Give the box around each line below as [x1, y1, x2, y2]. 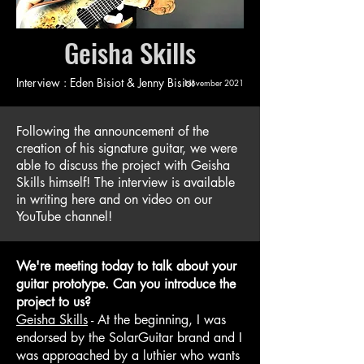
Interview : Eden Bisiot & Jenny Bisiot [16, 74, 194, 90]
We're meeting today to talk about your [16, 257, 236, 275]
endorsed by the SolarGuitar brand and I [16, 328, 242, 346]
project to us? [16, 292, 91, 310]
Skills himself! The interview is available [16, 173, 235, 191]
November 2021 [184, 76, 244, 89]
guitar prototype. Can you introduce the [16, 275, 236, 292]
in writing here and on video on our [16, 190, 212, 208]
